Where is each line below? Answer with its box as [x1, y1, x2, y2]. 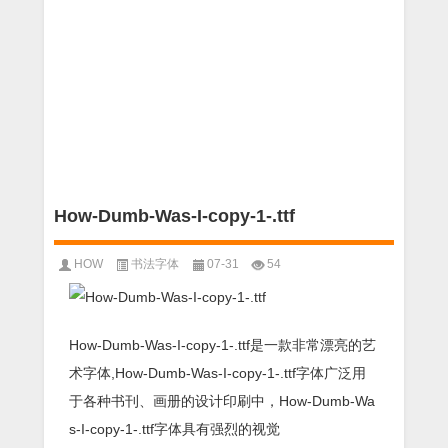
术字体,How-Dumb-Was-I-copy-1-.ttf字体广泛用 [69, 365, 366, 381]
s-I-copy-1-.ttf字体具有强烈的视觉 [69, 421, 280, 437]
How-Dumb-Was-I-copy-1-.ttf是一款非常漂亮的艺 [69, 337, 376, 353]
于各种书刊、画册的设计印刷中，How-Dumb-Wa [69, 393, 375, 409]
